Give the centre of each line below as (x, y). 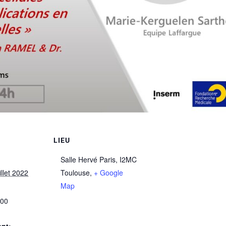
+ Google (109, 172)
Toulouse (75, 172)
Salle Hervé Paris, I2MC (99, 159)
